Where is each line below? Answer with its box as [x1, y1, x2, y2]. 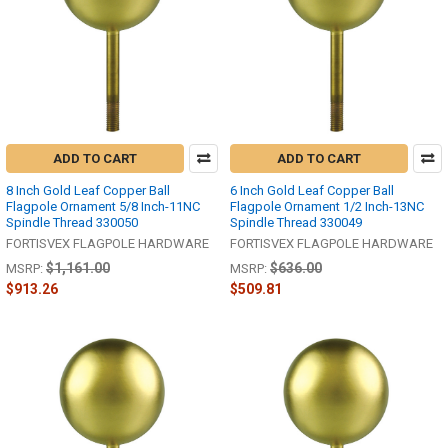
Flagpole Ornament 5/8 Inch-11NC [6, 198, 200, 214]
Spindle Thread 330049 [230, 214, 362, 230]
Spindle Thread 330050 [6, 214, 138, 230]
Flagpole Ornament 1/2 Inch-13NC [230, 198, 424, 214]
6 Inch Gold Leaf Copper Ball [230, 182, 394, 198]
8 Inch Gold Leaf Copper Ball [6, 182, 170, 198]
